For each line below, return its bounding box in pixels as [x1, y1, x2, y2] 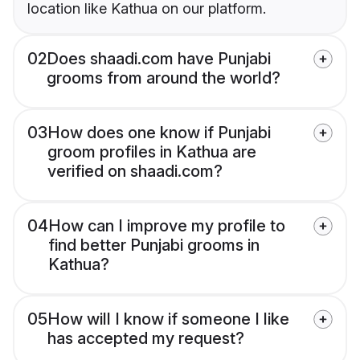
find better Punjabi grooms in [48, 235, 260, 256]
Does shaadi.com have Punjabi [47, 49, 271, 69]
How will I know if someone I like [47, 309, 289, 329]
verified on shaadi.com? [47, 162, 223, 182]
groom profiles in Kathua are [47, 142, 256, 162]
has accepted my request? [47, 329, 244, 349]
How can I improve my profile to [48, 216, 285, 236]
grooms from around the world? [47, 68, 280, 88]
